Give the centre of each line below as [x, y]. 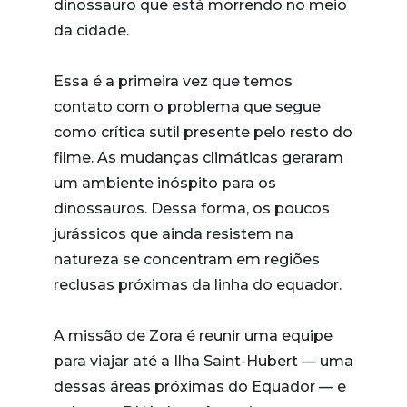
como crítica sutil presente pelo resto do [203, 132]
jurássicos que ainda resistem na [174, 234]
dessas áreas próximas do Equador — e [200, 387]
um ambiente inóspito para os [165, 183]
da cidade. [93, 30]
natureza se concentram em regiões [187, 259]
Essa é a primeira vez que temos [173, 81]
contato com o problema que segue [187, 107]
